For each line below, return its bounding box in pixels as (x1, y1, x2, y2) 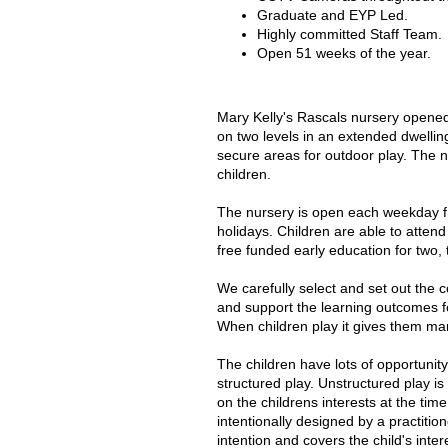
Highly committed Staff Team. (257, 26, 442, 42)
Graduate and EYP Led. (257, 7, 408, 23)
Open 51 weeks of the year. (257, 45, 431, 61)
